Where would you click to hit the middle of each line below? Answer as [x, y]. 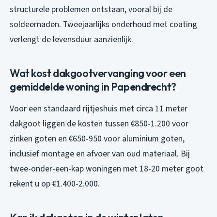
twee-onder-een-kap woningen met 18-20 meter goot [107, 169]
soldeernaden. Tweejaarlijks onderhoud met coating [103, 25]
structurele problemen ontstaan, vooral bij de [91, 10]
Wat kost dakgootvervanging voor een [98, 73]
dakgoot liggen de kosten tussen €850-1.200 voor [99, 124]
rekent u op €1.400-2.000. [55, 184]
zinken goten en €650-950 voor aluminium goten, [97, 139]
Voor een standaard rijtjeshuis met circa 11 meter [99, 109]
